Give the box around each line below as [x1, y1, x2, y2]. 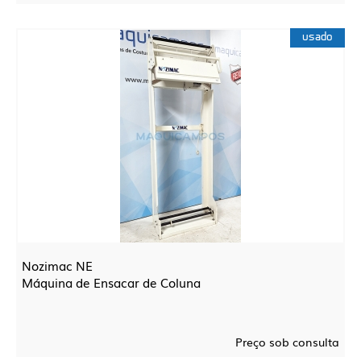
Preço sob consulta [235, 334, 339, 350]
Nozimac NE [22, 256, 93, 274]
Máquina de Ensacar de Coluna [22, 273, 201, 291]
